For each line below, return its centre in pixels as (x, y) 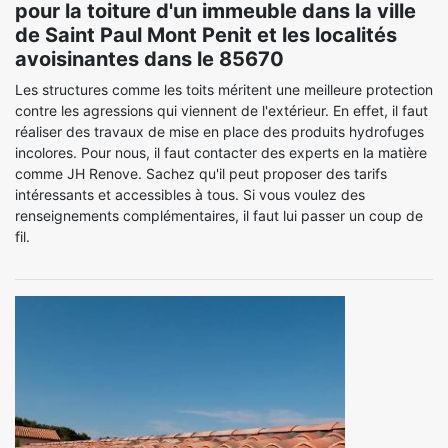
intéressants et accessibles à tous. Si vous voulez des (190, 194)
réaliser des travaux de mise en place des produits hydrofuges (219, 131)
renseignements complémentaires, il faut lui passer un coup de (219, 215)
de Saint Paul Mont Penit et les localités (206, 35)
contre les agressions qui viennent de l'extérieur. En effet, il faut (221, 110)
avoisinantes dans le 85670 (149, 59)
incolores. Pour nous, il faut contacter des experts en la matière (221, 152)
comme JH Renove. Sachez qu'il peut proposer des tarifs (201, 173)
